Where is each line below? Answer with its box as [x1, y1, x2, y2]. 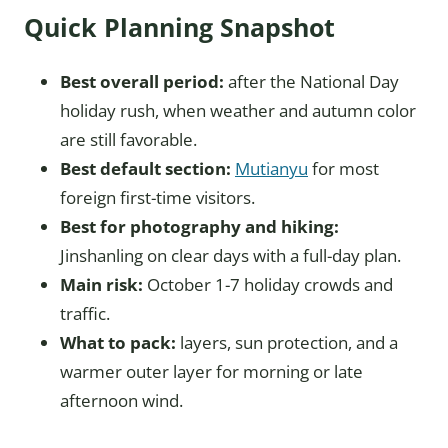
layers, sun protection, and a [176, 331, 398, 355]
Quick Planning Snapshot [24, 10, 335, 45]
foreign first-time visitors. [60, 186, 255, 210]
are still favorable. [60, 128, 197, 152]
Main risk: [60, 273, 143, 297]
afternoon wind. [60, 389, 183, 413]
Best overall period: [60, 70, 224, 94]
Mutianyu [235, 157, 308, 181]
